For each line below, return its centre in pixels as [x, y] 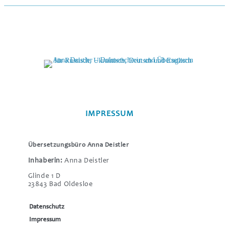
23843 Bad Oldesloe [60, 185]
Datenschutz [47, 208]
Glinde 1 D [44, 177]
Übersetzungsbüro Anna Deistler [78, 146]
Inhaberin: [45, 161]
